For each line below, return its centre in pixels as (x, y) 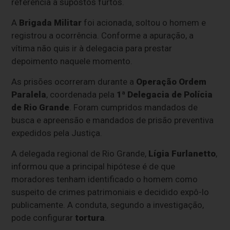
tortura (90, 218)
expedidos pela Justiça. (57, 133)
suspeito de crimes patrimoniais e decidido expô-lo (110, 192)
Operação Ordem (171, 82)
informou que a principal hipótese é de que (93, 167)
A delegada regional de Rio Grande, (80, 154)
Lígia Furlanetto (182, 154)
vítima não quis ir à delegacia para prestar (92, 49)
